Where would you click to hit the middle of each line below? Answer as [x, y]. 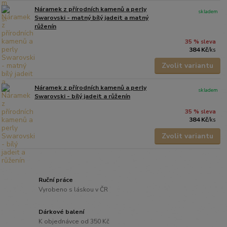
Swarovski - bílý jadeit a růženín [83, 96]
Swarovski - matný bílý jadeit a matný [92, 17]
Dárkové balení [62, 212]
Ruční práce [56, 180]
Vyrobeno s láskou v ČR [73, 190]
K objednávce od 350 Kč [74, 222]
